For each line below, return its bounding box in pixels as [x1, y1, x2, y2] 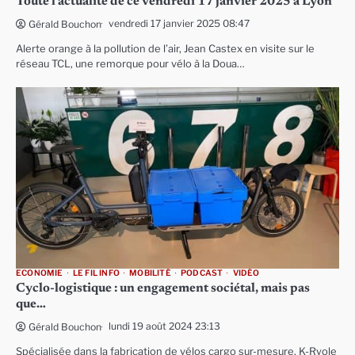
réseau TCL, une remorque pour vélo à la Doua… [16, 57, 245, 70]
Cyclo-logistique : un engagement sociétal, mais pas [16, 282, 310, 295]
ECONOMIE [16, 268, 63, 278]
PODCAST [181, 268, 223, 278]
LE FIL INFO [72, 268, 120, 278]
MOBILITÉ [129, 268, 171, 278]
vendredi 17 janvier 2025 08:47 [109, 17, 250, 29]
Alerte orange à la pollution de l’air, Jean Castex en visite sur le [16, 42, 315, 55]
